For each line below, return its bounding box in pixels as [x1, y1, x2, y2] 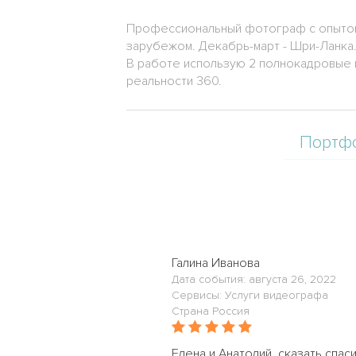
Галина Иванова [172, 255, 260, 271]
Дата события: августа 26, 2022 [172, 273, 336, 286]
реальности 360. [126, 73, 222, 89]
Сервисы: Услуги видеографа [172, 288, 328, 302]
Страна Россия [172, 304, 250, 318]
